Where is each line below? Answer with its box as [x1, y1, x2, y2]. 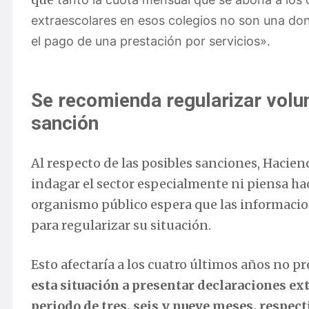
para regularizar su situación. [31, 217, 211, 234]
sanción [31, 112, 99, 135]
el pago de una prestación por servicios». [31, 34, 270, 49]
